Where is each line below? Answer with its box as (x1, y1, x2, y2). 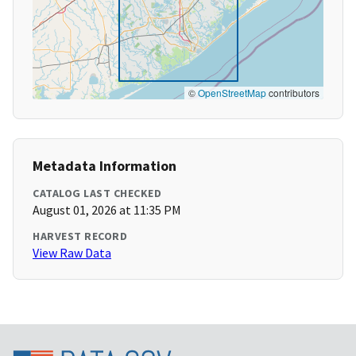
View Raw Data (33, 245, 111, 261)
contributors (266, 86, 319, 100)
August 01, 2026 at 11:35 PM (33, 202, 181, 219)
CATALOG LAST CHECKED (33, 186, 161, 201)
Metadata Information (33, 157, 176, 176)
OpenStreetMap (198, 86, 266, 100)
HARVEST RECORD (33, 229, 127, 244)
